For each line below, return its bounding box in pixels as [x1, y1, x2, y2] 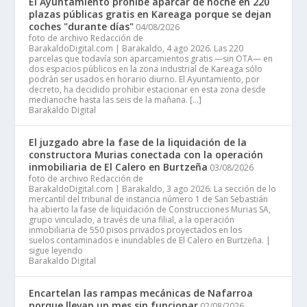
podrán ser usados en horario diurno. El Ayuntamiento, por [29, 73, 260, 85]
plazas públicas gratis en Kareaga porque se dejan [29, 7, 272, 21]
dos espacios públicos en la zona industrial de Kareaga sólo [29, 62, 263, 75]
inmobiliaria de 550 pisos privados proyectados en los [29, 223, 243, 236]
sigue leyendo [29, 244, 84, 256]
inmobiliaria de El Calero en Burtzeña [29, 160, 208, 173]
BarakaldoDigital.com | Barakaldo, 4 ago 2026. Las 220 [29, 42, 244, 54]
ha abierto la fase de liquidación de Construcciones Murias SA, [29, 203, 271, 215]
